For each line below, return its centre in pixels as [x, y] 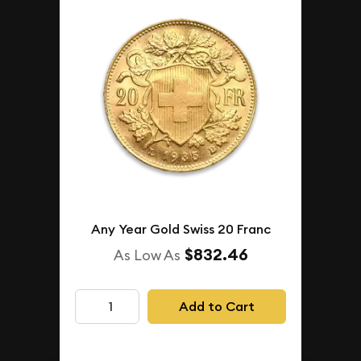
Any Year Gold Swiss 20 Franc [180, 230]
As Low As [147, 255]
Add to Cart [216, 306]
